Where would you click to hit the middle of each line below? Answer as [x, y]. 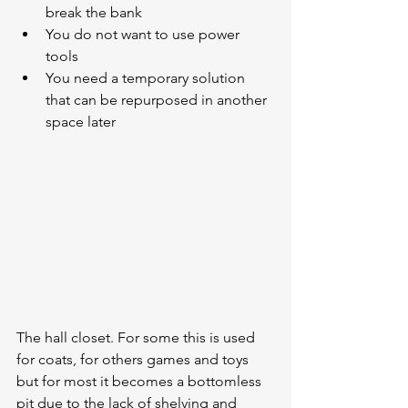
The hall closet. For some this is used [138, 338]
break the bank [94, 12]
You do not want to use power [144, 34]
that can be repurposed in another [158, 100]
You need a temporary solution [147, 78]
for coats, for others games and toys [134, 360]
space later [81, 122]
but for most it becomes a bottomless [141, 382]
